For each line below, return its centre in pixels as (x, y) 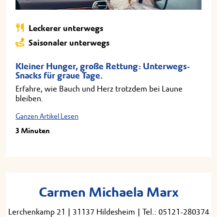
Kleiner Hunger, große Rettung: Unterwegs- (103, 66)
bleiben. (29, 98)
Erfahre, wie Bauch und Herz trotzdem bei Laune (99, 89)
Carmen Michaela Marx (108, 192)
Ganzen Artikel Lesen (47, 116)
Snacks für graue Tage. (59, 76)
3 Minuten (33, 131)
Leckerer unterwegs (65, 28)
